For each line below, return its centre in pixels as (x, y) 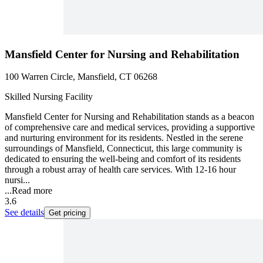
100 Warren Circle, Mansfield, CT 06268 (81, 77)
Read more (32, 191)
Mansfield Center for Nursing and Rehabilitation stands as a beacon (129, 117)
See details (24, 213)
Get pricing (67, 213)
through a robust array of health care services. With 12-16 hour (120, 170)
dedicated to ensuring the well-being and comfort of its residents (123, 159)
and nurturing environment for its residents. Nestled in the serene (124, 138)
